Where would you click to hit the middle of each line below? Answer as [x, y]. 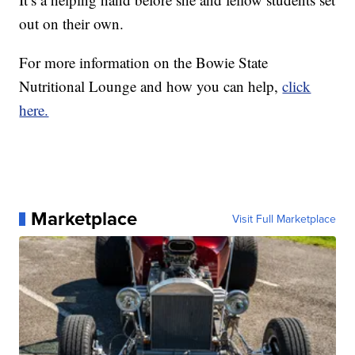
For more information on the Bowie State [144, 63]
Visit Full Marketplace [284, 219]
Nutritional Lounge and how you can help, [151, 86]
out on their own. [72, 24]
